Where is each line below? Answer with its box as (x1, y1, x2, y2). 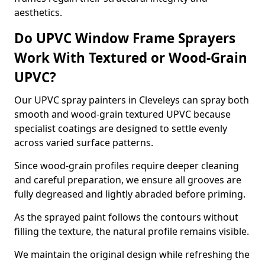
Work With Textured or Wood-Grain (14, 49, 247, 67)
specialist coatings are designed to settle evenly (14, 122, 227, 135)
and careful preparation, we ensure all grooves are (14, 173, 241, 186)
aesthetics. (14, 6, 62, 19)
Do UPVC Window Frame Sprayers (14, 29, 235, 47)
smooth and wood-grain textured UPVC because (14, 108, 231, 121)
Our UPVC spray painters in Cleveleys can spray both (14, 93, 249, 106)
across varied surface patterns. (14, 136, 153, 149)
